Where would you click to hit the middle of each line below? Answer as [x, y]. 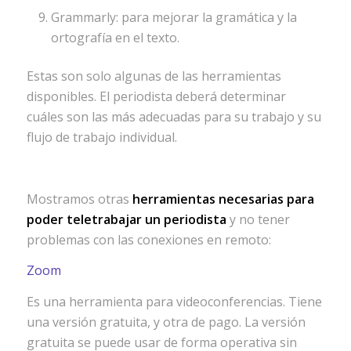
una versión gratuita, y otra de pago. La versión [166, 322]
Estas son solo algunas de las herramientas [154, 76]
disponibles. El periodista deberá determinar [156, 96]
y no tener [258, 219]
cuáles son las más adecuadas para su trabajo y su [174, 116]
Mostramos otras [79, 199]
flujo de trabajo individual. [101, 137]
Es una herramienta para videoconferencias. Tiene [174, 302]
